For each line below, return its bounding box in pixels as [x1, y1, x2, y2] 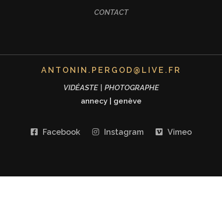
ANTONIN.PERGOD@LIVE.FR [41, 65, 181, 75]
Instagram [104, 127, 144, 137]
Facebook [42, 127, 80, 137]
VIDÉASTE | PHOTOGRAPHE [63, 83, 159, 93]
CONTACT [94, 8, 128, 17]
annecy [80, 97, 108, 106]
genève [113, 97, 142, 106]
